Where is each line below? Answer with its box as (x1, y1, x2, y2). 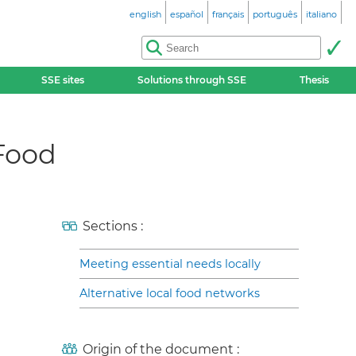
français (212, 9, 244, 20)
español (170, 9, 203, 20)
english (130, 9, 161, 20)
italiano (306, 9, 337, 20)
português (253, 9, 297, 20)
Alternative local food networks (79, 286, 260, 300)
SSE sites (41, 74, 84, 86)
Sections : (83, 219, 143, 234)
